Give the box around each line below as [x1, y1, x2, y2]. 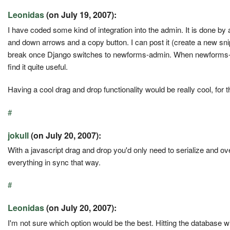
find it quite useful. [8, 61, 68, 72]
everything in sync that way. [8, 157, 101, 168]
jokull [8, 129, 29, 141]
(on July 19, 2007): [44, 8, 117, 21]
